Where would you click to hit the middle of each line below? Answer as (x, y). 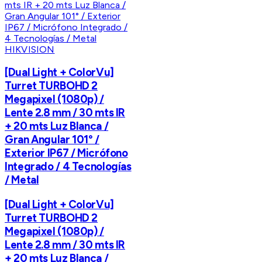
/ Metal (22, 180)
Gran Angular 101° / (52, 140)
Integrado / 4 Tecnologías (68, 167)
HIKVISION (30, 49)
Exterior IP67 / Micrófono (66, 153)
